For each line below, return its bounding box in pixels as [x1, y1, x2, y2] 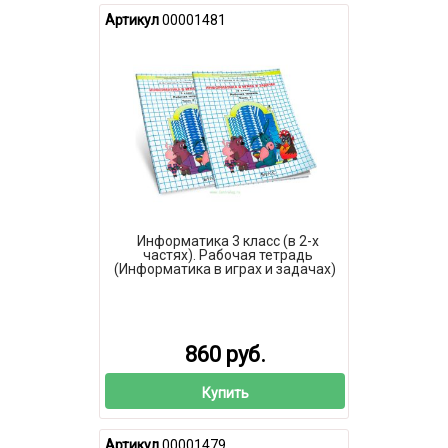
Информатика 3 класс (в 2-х [136, 232, 319, 249]
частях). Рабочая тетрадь [142, 246, 313, 263]
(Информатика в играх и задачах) [114, 260, 336, 277]
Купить [201, 384, 249, 401]
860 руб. [184, 342, 266, 368]
